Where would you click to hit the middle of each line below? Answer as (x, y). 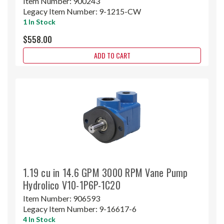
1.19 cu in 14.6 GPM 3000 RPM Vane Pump (105, 172)
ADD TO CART (112, 55)
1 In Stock (39, 21)
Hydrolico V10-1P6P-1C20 (72, 185)
